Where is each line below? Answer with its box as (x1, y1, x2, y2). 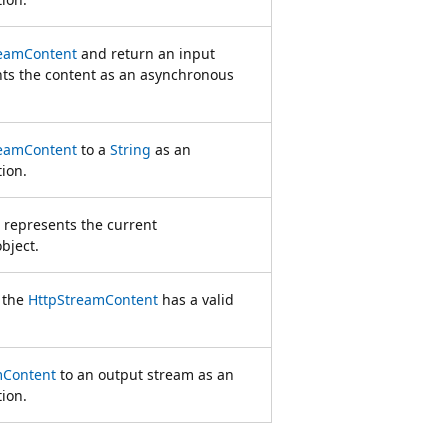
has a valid (158, 289, 234, 309)
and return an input (77, 43, 215, 63)
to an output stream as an (56, 364, 234, 384)
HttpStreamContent (28, 289, 158, 309)
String (110, 139, 151, 159)
